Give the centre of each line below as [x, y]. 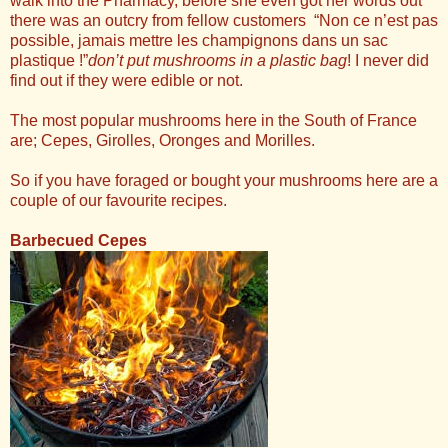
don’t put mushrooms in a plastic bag [217, 61]
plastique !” [49, 61]
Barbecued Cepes [78, 241]
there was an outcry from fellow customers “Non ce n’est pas [224, 21]
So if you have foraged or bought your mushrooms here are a [224, 181]
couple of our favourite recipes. [118, 201]
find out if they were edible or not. [126, 81]
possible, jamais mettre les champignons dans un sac [199, 41]
